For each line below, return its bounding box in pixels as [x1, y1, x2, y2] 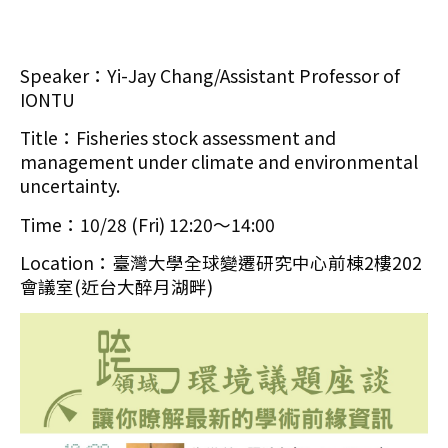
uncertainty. [20, 173, 120, 199]
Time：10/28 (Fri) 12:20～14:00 [20, 211, 275, 237]
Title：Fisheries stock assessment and [20, 125, 336, 151]
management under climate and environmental [20, 149, 418, 175]
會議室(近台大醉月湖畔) [20, 274, 213, 300]
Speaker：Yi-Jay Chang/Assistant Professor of [20, 62, 400, 88]
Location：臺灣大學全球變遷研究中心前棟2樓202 [20, 250, 422, 276]
